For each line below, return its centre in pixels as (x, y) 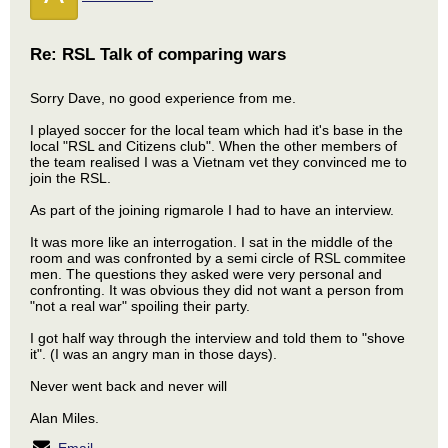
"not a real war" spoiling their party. (140, 306)
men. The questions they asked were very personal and (206, 274)
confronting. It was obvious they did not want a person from (217, 290)
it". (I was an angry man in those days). (153, 354)
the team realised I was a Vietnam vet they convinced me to (218, 162)
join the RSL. (70, 178)
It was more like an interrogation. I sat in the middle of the (211, 242)
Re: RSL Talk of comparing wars (158, 54)
